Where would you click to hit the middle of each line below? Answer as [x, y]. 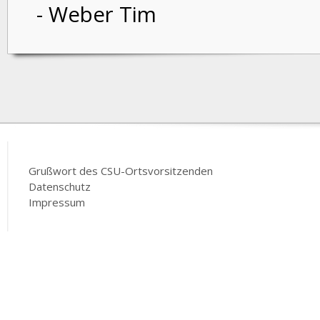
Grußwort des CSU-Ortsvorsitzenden [121, 171]
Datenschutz [60, 186]
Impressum [57, 202]
